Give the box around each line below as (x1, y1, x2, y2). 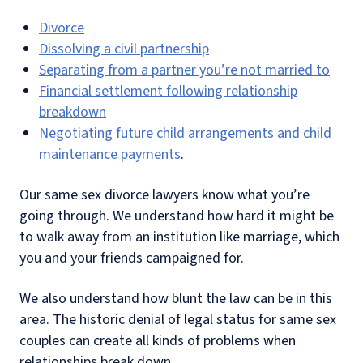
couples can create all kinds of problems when (19, 330, 296, 351)
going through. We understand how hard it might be (19, 205, 334, 226)
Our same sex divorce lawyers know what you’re (19, 184, 310, 205)
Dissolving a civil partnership (39, 38, 209, 59)
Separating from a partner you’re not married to (39, 59, 330, 80)
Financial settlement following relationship (39, 80, 297, 101)
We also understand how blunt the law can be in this (19, 288, 332, 309)
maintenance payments (39, 143, 181, 164)
